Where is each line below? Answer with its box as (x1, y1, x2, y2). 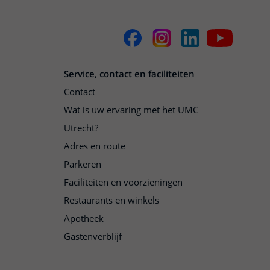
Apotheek (64, 212, 104, 224)
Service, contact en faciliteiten (64, 67, 195, 80)
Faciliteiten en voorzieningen (64, 176, 183, 188)
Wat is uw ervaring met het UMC (64, 104, 198, 116)
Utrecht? (64, 122, 98, 134)
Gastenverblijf (64, 230, 122, 242)
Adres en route (64, 140, 125, 152)
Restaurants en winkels (64, 194, 159, 206)
